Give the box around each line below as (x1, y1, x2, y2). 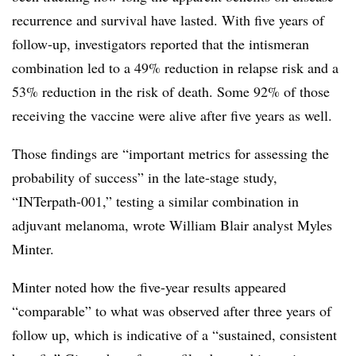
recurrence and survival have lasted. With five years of (12, 10, 324, 30)
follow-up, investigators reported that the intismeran (12, 34, 309, 54)
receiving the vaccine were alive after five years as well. (12, 106, 332, 126)
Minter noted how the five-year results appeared (12, 277, 286, 297)
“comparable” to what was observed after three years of (12, 301, 331, 321)
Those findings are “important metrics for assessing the (12, 144, 329, 164)
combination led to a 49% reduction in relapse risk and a (12, 58, 339, 78)
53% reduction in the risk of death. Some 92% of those (12, 82, 330, 102)
